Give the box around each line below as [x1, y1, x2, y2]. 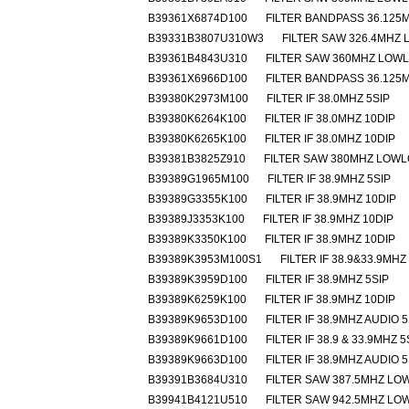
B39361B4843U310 [148, 52, 247, 65]
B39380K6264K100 [148, 112, 246, 125]
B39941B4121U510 [148, 393, 247, 406]
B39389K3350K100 [148, 233, 246, 246]
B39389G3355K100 [148, 193, 247, 205]
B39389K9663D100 [148, 353, 247, 366]
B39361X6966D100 [148, 72, 247, 85]
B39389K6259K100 [148, 293, 246, 306]
